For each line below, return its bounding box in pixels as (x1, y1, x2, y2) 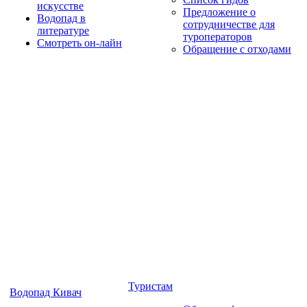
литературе (37, 25, 89, 36)
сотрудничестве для (183, 19, 275, 30)
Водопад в (37, 12, 86, 24)
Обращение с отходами (183, 43, 291, 55)
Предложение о (183, 6, 256, 18)
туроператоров (183, 31, 252, 42)
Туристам (128, 280, 173, 292)
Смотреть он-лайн (37, 37, 122, 49)
